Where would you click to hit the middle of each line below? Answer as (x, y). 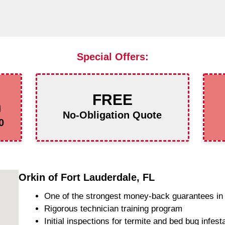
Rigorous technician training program (114, 208)
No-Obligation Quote (113, 115)
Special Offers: (113, 57)
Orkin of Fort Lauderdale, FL (87, 177)
